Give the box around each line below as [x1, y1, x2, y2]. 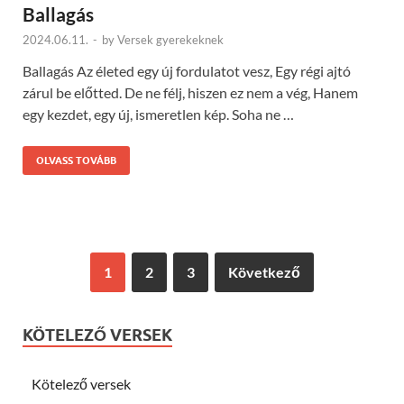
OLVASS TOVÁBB [36, 154, 116, 168]
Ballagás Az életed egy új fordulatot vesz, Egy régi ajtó [23, 62, 351, 80]
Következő [228, 263, 300, 281]
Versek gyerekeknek [117, 32, 224, 48]
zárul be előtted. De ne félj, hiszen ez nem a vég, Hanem [23, 84, 358, 102]
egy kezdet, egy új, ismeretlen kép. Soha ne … [23, 106, 294, 124]
